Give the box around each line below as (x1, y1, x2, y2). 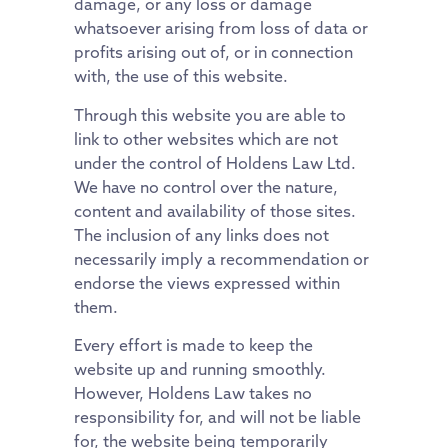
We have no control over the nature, (74, 176, 338, 197)
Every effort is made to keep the (74, 335, 313, 356)
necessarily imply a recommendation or (74, 248, 369, 269)
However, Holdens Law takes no (74, 383, 312, 404)
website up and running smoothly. (74, 359, 326, 380)
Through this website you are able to (74, 104, 346, 125)
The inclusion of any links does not (74, 224, 329, 245)
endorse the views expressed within (74, 272, 340, 293)
